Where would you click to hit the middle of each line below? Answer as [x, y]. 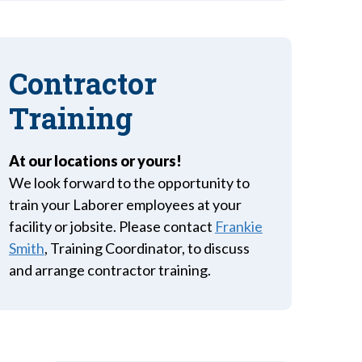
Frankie [238, 226]
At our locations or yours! [95, 161]
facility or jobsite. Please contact [112, 226]
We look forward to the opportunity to [129, 183]
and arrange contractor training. [109, 270]
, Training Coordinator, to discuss [147, 248]
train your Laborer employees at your [125, 204]
